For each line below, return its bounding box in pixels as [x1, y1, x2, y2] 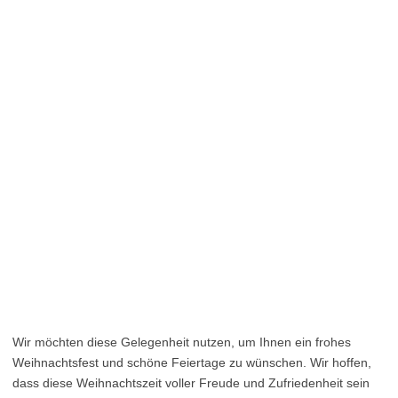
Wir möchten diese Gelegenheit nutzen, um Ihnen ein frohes [12, 335, 351, 350]
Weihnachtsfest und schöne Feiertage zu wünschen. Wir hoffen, [12, 355, 371, 370]
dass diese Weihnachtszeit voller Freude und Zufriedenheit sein [12, 376, 370, 391]
